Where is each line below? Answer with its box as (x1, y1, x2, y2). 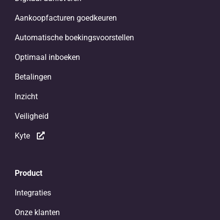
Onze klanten (14, 207, 60, 217)
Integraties (14, 188, 51, 197)
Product (14, 168, 42, 178)
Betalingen (14, 72, 52, 82)
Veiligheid (14, 111, 49, 121)
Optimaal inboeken (14, 52, 80, 62)
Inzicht (14, 91, 38, 101)
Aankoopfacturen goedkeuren (14, 13, 117, 23)
